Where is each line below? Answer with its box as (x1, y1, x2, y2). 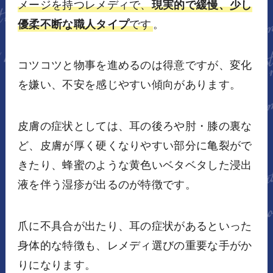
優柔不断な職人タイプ (17, 18, 130, 30)
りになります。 (17, 259, 96, 272)
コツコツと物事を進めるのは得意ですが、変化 (17, 59, 252, 72)
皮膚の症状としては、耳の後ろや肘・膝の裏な (17, 120, 252, 133)
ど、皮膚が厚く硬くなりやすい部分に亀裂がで (17, 140, 252, 152)
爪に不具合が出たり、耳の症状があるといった (17, 220, 252, 233)
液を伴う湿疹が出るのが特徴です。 (17, 179, 197, 191)
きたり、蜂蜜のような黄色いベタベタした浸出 (17, 159, 252, 172)
